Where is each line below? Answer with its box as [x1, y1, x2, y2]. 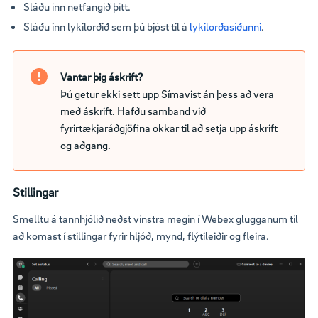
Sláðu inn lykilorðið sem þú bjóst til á [23, 19, 190, 34]
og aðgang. [60, 138, 111, 153]
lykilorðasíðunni [190, 19, 261, 34]
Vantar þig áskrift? [60, 70, 143, 84]
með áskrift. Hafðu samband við [60, 104, 206, 119]
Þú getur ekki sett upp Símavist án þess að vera [60, 87, 274, 102]
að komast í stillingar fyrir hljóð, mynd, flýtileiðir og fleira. [13, 229, 269, 243]
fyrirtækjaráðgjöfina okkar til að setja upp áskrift [60, 121, 278, 136]
